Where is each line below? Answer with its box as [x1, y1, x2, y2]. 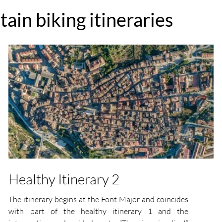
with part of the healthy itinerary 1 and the [8, 206, 189, 216]
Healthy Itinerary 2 [8, 170, 120, 187]
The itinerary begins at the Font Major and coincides [8, 194, 189, 204]
